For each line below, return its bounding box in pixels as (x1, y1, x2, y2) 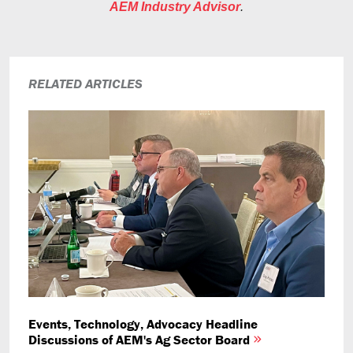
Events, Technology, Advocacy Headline (28, 314, 258, 333)
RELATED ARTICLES (28, 74, 143, 92)
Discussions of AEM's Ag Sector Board (28, 330, 253, 348)
